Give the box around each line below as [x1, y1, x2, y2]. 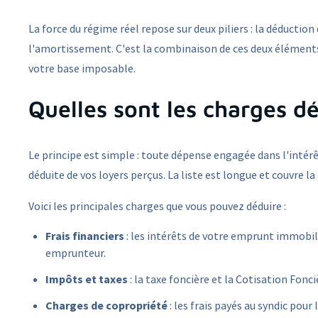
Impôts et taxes [45, 272, 128, 287]
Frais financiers [45, 229, 124, 243]
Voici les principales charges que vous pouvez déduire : [28, 199, 286, 214]
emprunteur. [45, 246, 106, 261]
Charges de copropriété [45, 297, 168, 312]
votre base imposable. [28, 61, 136, 76]
